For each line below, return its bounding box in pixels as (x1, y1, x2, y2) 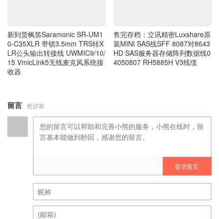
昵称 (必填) (33, 167, 67, 177)
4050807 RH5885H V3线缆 (113, 24, 197, 34)
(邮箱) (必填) (33, 190, 72, 200)
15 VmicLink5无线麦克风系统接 (7, 24, 104, 34)
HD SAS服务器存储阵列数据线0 (113, 15, 211, 25)
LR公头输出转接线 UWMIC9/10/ (7, 15, 106, 25)
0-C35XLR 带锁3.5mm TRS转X (7, 5, 104, 16)
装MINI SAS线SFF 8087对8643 (113, 5, 210, 16)
